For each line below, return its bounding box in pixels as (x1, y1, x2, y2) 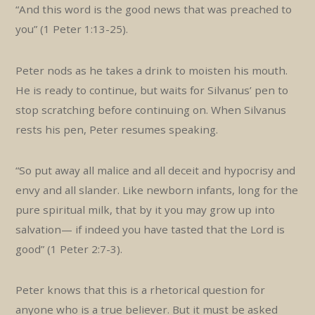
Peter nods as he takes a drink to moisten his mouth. (15, 63, 288, 77)
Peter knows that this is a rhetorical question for (15, 283, 266, 297)
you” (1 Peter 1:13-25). (15, 22, 129, 37)
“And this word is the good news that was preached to (15, 2, 292, 17)
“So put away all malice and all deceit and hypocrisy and (15, 162, 296, 177)
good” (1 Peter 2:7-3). (15, 241, 123, 256)
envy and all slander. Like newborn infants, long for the (15, 182, 299, 197)
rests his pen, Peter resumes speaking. (15, 122, 219, 136)
